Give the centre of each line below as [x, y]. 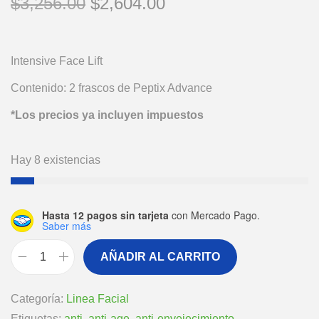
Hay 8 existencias [56, 159]
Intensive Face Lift [57, 61]
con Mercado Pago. [214, 215]
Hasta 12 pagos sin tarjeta [105, 215]
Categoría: [38, 298]
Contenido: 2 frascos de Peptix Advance [111, 88]
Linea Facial [98, 298]
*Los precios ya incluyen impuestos [107, 115]
